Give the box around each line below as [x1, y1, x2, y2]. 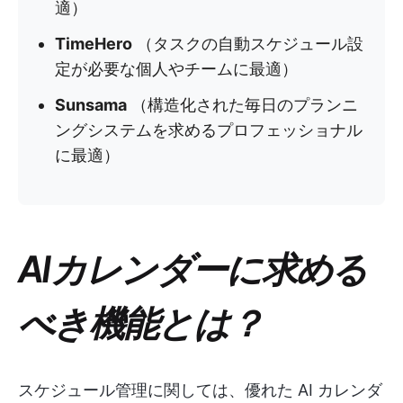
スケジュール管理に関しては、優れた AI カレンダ [18, 381, 382, 399]
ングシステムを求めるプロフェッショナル [55, 121, 363, 139]
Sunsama [55, 95, 127, 114]
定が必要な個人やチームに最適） [55, 59, 298, 78]
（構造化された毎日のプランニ [127, 95, 358, 114]
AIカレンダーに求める [18, 245, 367, 291]
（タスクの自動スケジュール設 [132, 34, 363, 53]
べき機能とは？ [18, 299, 264, 345]
